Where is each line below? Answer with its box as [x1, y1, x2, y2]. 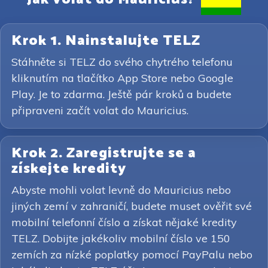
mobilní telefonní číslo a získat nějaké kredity [11, 215, 237, 229]
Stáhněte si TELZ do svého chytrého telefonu [11, 55, 233, 69]
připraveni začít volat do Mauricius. [11, 103, 188, 117]
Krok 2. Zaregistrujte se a [11, 142, 196, 165]
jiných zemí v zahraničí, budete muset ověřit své [11, 199, 252, 213]
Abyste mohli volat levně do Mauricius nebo [11, 183, 231, 197]
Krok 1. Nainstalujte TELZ [11, 29, 200, 53]
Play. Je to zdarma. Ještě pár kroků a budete [11, 87, 232, 101]
